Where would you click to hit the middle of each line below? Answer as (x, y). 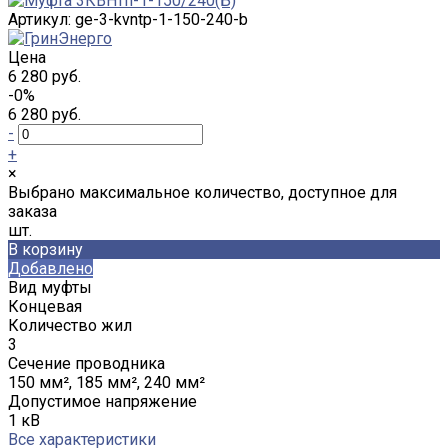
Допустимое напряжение (102, 401)
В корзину (45, 249)
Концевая (45, 306)
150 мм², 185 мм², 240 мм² (106, 382)
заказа (32, 211)
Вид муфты (50, 287)
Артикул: (41, 19)
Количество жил (70, 325)
